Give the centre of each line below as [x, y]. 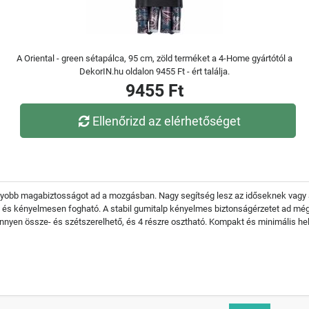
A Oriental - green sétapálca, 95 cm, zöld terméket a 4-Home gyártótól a [154, 58]
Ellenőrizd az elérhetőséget [167, 121]
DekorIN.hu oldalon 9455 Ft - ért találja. [154, 71]
